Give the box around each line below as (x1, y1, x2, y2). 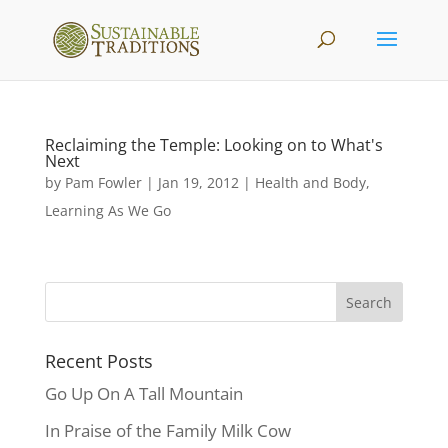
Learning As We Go (44, 201, 171, 220)
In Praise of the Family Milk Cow (44, 418, 291, 442)
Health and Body (254, 173, 366, 192)
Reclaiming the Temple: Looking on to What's (44, 134, 383, 156)
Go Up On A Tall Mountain (44, 382, 243, 405)
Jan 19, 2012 (157, 173, 239, 192)
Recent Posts (44, 349, 153, 373)
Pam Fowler (64, 173, 142, 192)
